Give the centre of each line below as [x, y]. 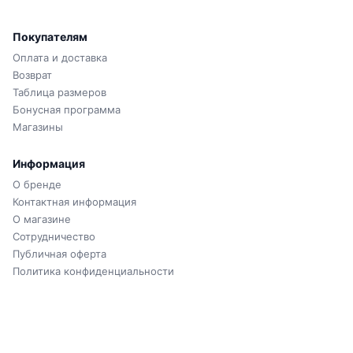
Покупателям [50, 37]
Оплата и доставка [60, 58]
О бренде [37, 184]
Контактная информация [74, 202]
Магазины [38, 127]
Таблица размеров [59, 92]
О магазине [42, 219]
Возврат [32, 75]
